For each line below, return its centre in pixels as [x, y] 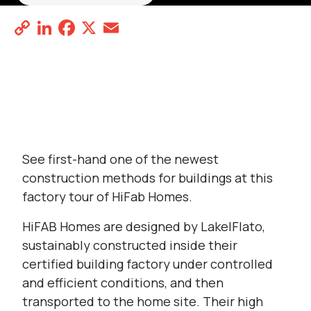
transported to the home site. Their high [143, 301]
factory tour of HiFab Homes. [107, 196]
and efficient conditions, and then [123, 283]
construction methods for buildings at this [148, 178]
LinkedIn [99, 28]
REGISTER [37, 64]
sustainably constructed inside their [130, 245]
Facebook [126, 28]
